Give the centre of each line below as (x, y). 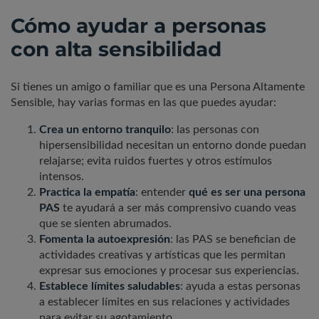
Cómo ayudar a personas (138, 26)
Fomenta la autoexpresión (105, 240)
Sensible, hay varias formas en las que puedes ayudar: (143, 103)
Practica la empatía (87, 193)
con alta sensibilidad (116, 49)
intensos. (62, 177)
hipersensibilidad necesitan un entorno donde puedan (173, 146)
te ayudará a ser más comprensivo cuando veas (178, 208)
